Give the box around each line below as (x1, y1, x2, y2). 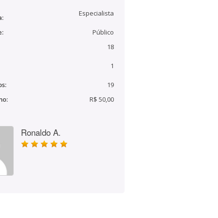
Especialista (79, 9, 114, 18)
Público (92, 28, 114, 36)
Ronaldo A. (21, 126, 61, 138)
